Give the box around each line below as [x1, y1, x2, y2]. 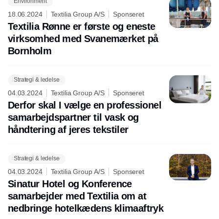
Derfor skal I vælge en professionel [8, 99, 161, 110]
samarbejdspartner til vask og [8, 111, 139, 123]
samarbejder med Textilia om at [8, 190, 146, 201]
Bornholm [8, 45, 52, 56]
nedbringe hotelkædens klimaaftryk [8, 202, 164, 214]
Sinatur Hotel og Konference [8, 178, 132, 189]
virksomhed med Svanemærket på [8, 33, 158, 44]
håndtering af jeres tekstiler [8, 124, 129, 135]
